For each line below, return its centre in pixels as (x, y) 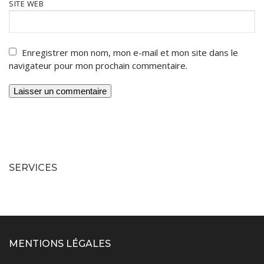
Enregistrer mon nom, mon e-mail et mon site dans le (130, 52)
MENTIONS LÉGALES (60, 244)
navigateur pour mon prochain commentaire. (98, 65)
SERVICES (33, 168)
